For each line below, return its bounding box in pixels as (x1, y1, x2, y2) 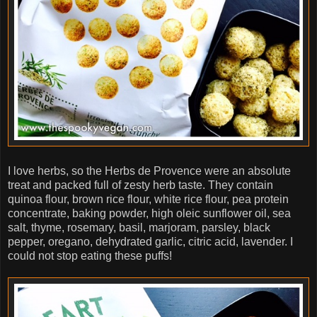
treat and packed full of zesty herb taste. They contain (8, 178, 273, 191)
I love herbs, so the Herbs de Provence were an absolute (8, 164, 291, 177)
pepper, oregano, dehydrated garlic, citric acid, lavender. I (8, 235, 293, 248)
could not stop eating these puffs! (8, 249, 172, 262)
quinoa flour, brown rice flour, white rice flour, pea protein (8, 192, 289, 205)
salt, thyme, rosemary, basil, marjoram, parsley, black (8, 221, 270, 234)
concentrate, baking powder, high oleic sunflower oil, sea (8, 207, 291, 219)
